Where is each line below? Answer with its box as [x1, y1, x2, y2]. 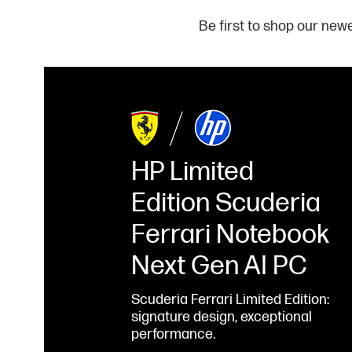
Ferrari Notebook [131, 218, 329, 251]
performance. [131, 326, 215, 343]
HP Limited [131, 156, 254, 189]
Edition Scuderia [131, 187, 321, 220]
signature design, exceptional [131, 309, 312, 326]
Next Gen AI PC [131, 250, 307, 283]
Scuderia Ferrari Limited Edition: [131, 291, 329, 309]
